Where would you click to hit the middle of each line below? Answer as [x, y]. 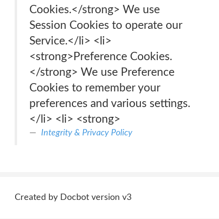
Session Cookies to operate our [106, 25]
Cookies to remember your [95, 88]
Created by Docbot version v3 [73, 197]
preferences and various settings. [110, 103]
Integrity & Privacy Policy [87, 133]
